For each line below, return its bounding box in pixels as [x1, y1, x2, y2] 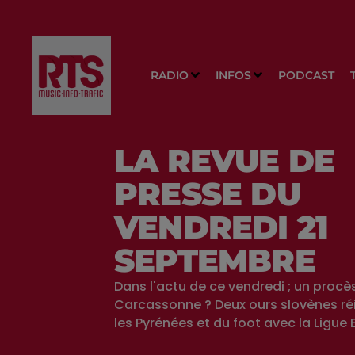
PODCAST [277, 67, 334, 82]
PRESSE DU [114, 174, 300, 213]
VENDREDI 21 [114, 208, 329, 246]
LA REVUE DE [114, 141, 335, 180]
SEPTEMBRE [114, 241, 315, 280]
